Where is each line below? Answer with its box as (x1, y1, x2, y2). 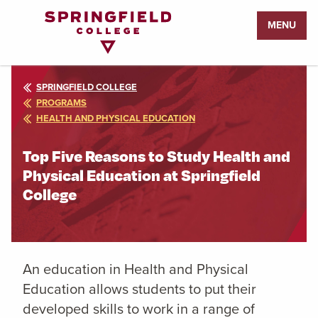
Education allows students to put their (23, 278, 256, 300)
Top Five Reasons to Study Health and (23, 145, 290, 165)
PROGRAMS (36, 95, 87, 109)
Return (11, 11, 45, 28)
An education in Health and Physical (23, 258, 248, 280)
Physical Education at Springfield (23, 164, 261, 185)
